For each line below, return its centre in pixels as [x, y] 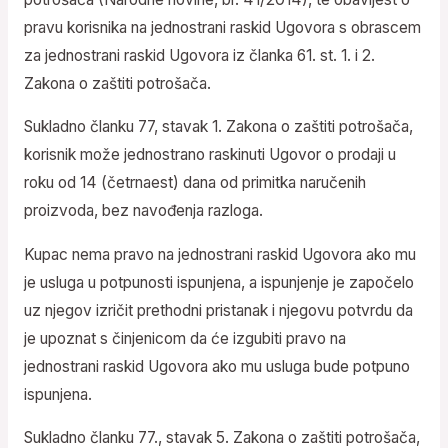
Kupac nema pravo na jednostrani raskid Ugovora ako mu [219, 254]
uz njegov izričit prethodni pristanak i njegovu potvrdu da [218, 310]
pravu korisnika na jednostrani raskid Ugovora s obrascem [222, 27]
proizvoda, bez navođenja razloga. [143, 211]
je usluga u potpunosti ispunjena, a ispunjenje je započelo [218, 282]
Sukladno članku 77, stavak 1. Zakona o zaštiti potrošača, [218, 127]
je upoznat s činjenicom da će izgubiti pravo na [184, 338]
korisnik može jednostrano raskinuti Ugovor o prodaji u [209, 155]
